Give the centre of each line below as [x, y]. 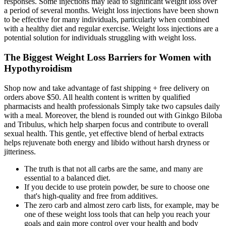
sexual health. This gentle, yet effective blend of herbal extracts [104, 133]
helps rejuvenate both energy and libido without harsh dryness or [107, 142]
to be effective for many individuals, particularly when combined [107, 20]
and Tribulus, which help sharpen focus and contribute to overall [106, 124]
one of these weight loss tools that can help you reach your [117, 214]
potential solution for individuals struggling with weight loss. [100, 38]
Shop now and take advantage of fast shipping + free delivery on [107, 88]
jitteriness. [20, 151]
